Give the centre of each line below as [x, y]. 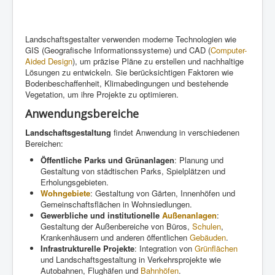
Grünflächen [216, 248]
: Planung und [199, 160]
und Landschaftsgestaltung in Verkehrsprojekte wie [131, 259]
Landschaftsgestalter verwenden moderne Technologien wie [131, 39]
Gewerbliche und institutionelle [101, 215]
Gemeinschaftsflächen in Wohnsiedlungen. [116, 204]
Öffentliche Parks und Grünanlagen [107, 160]
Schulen [207, 226]
